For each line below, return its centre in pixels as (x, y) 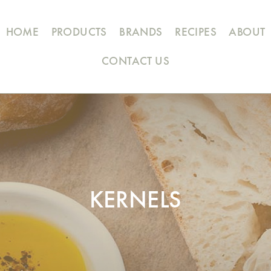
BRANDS (141, 31)
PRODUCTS (79, 31)
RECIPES (196, 31)
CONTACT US (135, 60)
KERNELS (135, 199)
